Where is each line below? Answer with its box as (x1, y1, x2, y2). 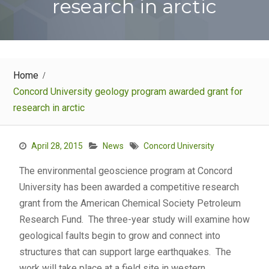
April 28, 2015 (31, 141, 83, 151)
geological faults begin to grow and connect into (19, 230, 220, 241)
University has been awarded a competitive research (19, 181, 239, 193)
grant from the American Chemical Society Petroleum (19, 198, 241, 209)
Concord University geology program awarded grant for (13, 86, 243, 97)
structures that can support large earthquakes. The (19, 246, 231, 258)
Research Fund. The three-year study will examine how (19, 214, 250, 225)
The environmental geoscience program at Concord (19, 165, 232, 177)
